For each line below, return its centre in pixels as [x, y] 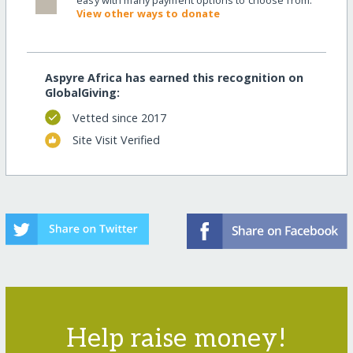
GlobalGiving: [82, 93]
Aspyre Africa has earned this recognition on [174, 78]
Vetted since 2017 [119, 117]
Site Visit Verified [116, 140]
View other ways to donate [149, 14]
